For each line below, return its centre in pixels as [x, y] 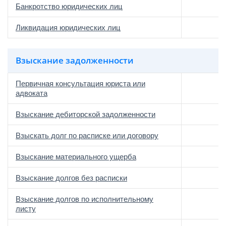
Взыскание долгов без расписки [71, 178]
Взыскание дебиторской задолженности [86, 114]
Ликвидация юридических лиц [68, 27]
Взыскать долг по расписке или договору [87, 135]
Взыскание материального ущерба [76, 157]
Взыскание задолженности [75, 60]
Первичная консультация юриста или [80, 83]
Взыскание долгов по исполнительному [84, 199]
